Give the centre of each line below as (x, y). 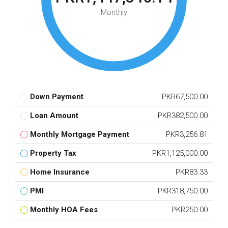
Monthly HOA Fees (64, 210)
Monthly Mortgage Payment (80, 134)
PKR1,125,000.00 (180, 153)
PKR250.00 (190, 210)
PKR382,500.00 (183, 116)
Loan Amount (54, 116)
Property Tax (53, 153)
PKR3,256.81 (187, 134)
